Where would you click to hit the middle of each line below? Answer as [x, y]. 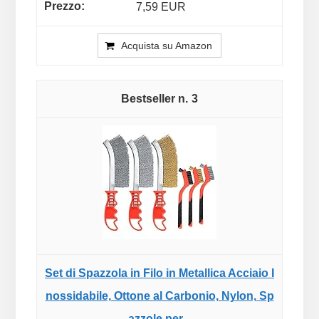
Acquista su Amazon [167, 45]
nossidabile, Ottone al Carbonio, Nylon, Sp [159, 296]
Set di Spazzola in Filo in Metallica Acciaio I [159, 273]
